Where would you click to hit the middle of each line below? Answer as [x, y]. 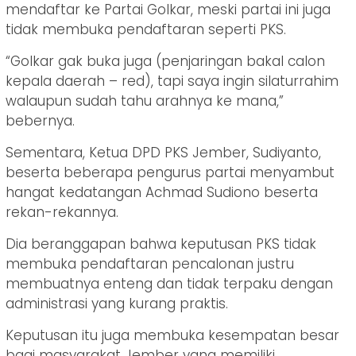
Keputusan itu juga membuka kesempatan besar [172, 335]
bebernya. [40, 120]
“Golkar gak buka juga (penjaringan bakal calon [165, 61]
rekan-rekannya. [62, 212]
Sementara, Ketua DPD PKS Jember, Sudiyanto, [163, 152]
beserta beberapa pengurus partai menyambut [170, 172]
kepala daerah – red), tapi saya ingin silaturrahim [172, 81]
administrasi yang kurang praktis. [117, 303]
